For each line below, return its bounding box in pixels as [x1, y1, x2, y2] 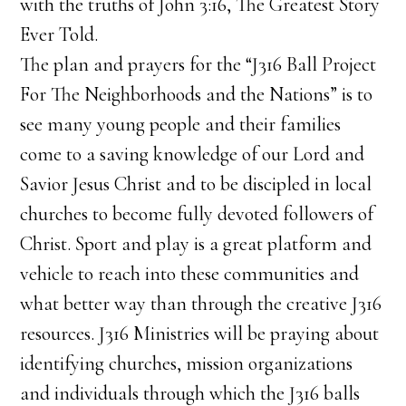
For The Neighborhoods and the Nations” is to [20, 82, 373, 106]
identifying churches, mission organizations [20, 352, 353, 375]
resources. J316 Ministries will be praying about [20, 322, 380, 345]
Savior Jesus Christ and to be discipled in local [20, 172, 372, 196]
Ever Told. [20, 23, 99, 46]
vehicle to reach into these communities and [20, 262, 360, 285]
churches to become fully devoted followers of [20, 202, 374, 226]
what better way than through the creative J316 [20, 292, 382, 315]
